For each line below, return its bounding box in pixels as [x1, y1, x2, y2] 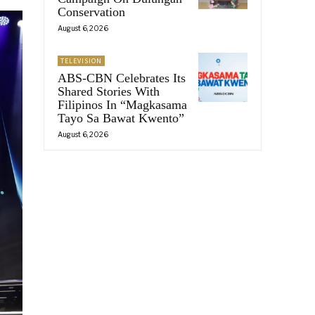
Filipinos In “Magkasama [58, 97, 187, 112]
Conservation [58, 4, 125, 19]
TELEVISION [60, 56, 102, 65]
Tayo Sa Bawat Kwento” [58, 110, 184, 125]
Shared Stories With [58, 84, 160, 98]
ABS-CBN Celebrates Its [58, 70, 186, 85]
